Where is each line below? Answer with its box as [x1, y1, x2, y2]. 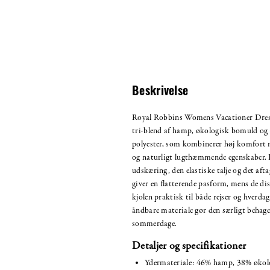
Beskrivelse [132, 86, 189, 98]
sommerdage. [132, 218, 177, 230]
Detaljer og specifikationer [132, 238, 246, 254]
